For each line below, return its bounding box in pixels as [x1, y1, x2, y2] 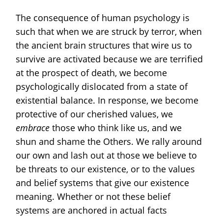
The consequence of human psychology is [16, 11, 190, 24]
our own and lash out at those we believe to [16, 149, 197, 161]
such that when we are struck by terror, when [16, 25, 202, 37]
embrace [16, 121, 50, 134]
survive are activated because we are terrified [16, 53, 203, 65]
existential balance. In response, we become [16, 94, 198, 106]
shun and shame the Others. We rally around [16, 135, 202, 147]
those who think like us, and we [50, 121, 182, 134]
